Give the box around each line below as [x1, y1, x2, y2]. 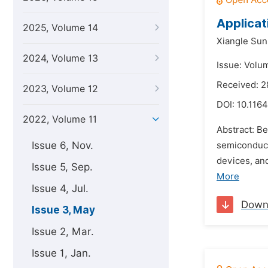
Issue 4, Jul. [32, 182, 89, 194]
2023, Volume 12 [23, 83, 98, 95]
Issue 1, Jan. [32, 247, 91, 259]
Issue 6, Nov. [32, 139, 93, 151]
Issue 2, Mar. [32, 226, 94, 237]
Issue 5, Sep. [32, 161, 93, 173]
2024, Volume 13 [23, 53, 98, 64]
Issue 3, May [32, 204, 95, 216]
